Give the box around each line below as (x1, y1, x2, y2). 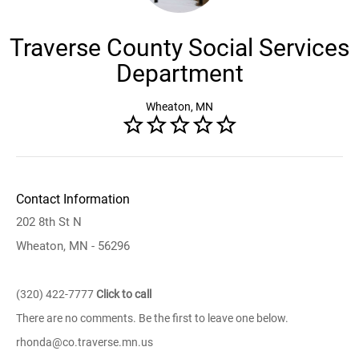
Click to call (96, 288, 151, 301)
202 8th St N (16, 215, 82, 229)
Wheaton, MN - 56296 (16, 239, 130, 253)
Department (115, 59, 244, 87)
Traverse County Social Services (10, 34, 349, 62)
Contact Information (16, 192, 130, 207)
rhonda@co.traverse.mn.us (16, 336, 153, 349)
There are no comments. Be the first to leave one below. (16, 312, 288, 325)
